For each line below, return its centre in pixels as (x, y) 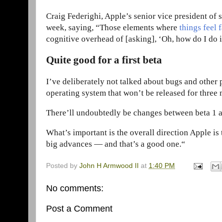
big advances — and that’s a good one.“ (116, 144)
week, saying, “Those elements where (113, 28)
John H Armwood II (109, 166)
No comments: (75, 188)
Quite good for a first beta (104, 60)
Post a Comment (79, 209)
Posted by (63, 166)
